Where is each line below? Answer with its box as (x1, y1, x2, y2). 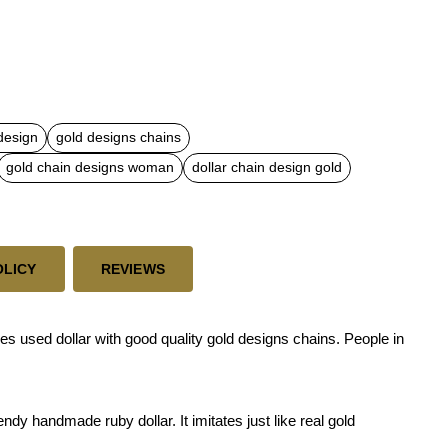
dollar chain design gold (192, 160, 342, 175)
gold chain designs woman (6, 160, 174, 175)
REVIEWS (100, 260, 166, 277)
